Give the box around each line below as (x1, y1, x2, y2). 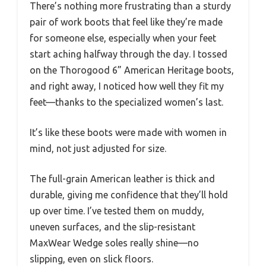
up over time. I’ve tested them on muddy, (30, 205, 204, 216)
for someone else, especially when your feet (30, 32, 216, 43)
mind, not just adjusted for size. (30, 142, 166, 154)
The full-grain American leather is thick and (30, 173, 215, 184)
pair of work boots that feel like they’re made (30, 16, 223, 27)
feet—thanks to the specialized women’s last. (30, 96, 223, 107)
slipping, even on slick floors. (30, 253, 153, 264)
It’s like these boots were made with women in (30, 126, 227, 138)
